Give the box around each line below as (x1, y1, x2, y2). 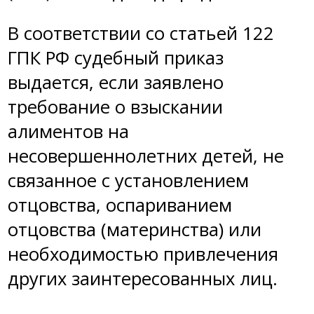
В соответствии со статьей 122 (8, 21, 274, 46)
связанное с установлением (8, 168, 249, 193)
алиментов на (8, 119, 129, 144)
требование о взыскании (8, 95, 223, 120)
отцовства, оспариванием (8, 193, 232, 218)
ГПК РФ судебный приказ (8, 46, 224, 71)
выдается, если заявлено (8, 70, 224, 95)
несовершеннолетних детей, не (8, 144, 284, 169)
